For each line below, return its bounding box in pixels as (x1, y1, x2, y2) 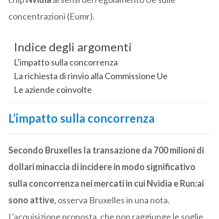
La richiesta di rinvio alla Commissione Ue (14, 70, 168, 81)
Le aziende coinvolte (14, 84, 92, 95)
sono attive (8, 194, 55, 205)
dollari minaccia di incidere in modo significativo (8, 161, 196, 172)
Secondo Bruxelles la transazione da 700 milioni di (8, 144, 204, 155)
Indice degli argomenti (14, 40, 132, 54)
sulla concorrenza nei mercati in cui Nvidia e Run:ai (8, 177, 204, 189)
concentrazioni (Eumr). (8, 10, 95, 22)
